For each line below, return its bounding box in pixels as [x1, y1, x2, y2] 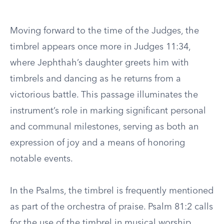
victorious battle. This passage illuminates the [10, 90, 198, 99]
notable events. [10, 154, 73, 163]
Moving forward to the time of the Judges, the [10, 26, 199, 35]
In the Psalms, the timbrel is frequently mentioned [10, 186, 213, 195]
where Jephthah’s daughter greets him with [10, 58, 189, 67]
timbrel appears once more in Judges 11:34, [10, 42, 190, 51]
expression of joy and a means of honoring [10, 138, 185, 147]
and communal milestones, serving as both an [10, 122, 198, 131]
